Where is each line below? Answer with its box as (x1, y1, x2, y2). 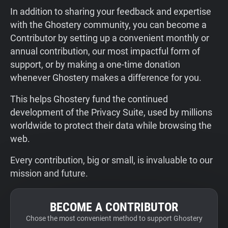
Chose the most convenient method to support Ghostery (25, 214, 203, 222)
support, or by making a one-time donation (10, 59, 180, 70)
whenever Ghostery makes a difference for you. (10, 72, 202, 83)
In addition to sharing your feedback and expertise (10, 6, 211, 17)
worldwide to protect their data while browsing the (10, 120, 212, 131)
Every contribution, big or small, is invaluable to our (10, 155, 213, 165)
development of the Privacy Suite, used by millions (10, 107, 212, 118)
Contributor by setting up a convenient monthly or (10, 33, 209, 43)
